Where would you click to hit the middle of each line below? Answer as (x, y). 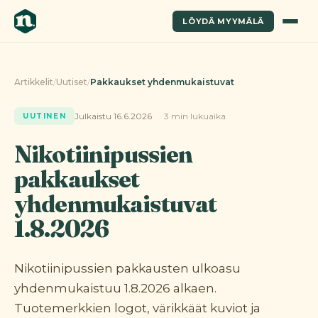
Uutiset (72, 82)
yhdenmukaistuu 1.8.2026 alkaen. (115, 288)
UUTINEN (45, 116)
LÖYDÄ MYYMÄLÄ (223, 21)
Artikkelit (34, 82)
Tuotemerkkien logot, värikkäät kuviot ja (137, 308)
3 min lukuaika (195, 116)
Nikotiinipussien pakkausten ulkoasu (127, 268)
